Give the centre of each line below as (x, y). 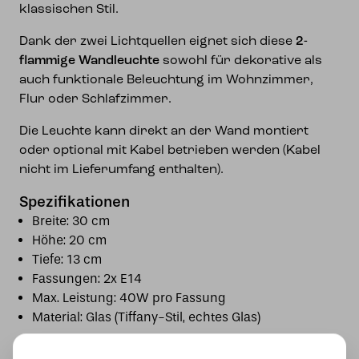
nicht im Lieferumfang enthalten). (121, 170)
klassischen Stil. (69, 10)
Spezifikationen (75, 202)
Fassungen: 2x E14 (87, 278)
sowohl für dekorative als (241, 61)
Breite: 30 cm (71, 221)
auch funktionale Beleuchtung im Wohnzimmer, (166, 80)
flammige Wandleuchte (89, 61)
